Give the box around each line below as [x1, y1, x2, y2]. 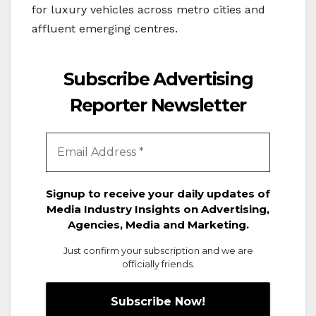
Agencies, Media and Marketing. [67, 218, 249, 232]
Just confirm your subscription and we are [63, 245, 253, 257]
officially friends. [121, 258, 195, 270]
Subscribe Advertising [63, 68, 253, 90]
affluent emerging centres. [32, 22, 178, 36]
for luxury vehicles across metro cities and [32, 3, 265, 17]
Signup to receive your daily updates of [46, 187, 270, 201]
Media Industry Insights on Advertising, [47, 202, 269, 217]
